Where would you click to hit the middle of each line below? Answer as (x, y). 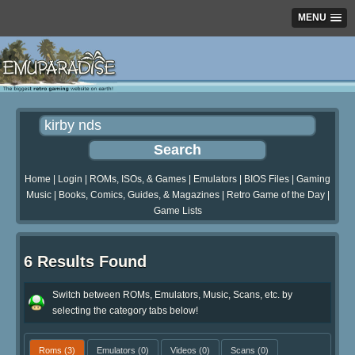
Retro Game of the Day (275, 195)
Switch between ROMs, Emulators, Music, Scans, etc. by (172, 294)
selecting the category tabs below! (125, 310)
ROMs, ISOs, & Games (138, 179)
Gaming (313, 179)
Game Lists (177, 211)
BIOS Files (267, 179)
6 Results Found (85, 262)
